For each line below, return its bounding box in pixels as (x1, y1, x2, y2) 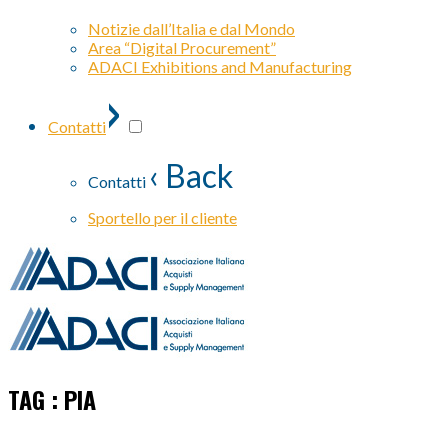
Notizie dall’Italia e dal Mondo (88, 19, 295, 38)
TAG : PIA (8, 380, 96, 417)
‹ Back (149, 156, 233, 195)
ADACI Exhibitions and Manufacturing (88, 57, 352, 76)
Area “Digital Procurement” (88, 38, 276, 57)
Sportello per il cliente (88, 208, 237, 227)
